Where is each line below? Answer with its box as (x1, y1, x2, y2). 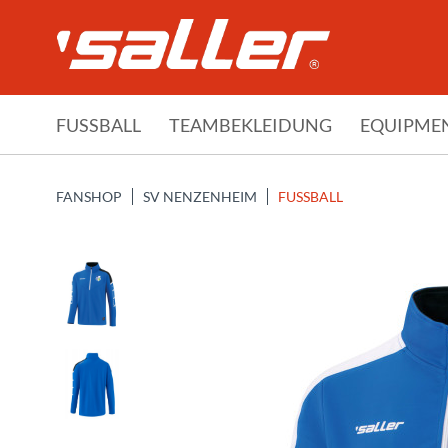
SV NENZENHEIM (143, 188, 257, 205)
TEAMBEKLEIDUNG (169, 114, 332, 136)
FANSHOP (56, 188, 122, 205)
